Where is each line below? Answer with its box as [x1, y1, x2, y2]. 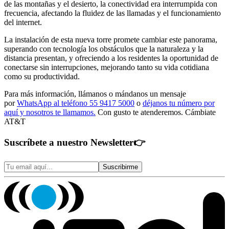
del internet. [4, 17, 42, 27]
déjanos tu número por [143, 98, 215, 107]
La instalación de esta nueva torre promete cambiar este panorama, [4, 35, 217, 44]
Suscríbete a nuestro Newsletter [4, 137, 133, 148]
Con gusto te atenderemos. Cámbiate [96, 107, 216, 117]
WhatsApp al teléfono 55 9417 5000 [17, 98, 134, 107]
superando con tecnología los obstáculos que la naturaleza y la [4, 44, 203, 53]
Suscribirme [103, 163, 138, 171]
